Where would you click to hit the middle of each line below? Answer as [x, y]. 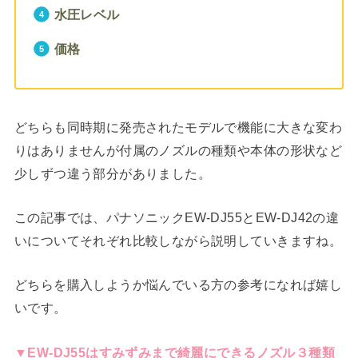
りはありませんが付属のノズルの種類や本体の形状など [178, 150]
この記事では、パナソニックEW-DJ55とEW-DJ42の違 [177, 217]
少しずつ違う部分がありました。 [113, 173]
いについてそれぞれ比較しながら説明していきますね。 [178, 240]
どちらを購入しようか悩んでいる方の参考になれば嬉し [178, 285]
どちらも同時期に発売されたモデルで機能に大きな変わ [178, 127]
